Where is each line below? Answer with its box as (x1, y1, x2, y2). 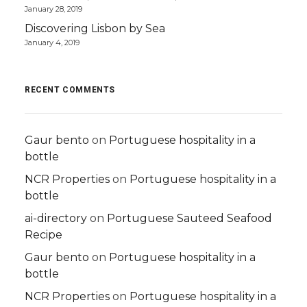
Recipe (25, 228, 62, 241)
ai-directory (25, 212, 87, 225)
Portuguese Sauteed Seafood (107, 212, 272, 225)
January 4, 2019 (25, 38, 79, 47)
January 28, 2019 (25, 4, 82, 14)
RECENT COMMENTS (25, 85, 115, 95)
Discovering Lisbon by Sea (25, 22, 165, 35)
